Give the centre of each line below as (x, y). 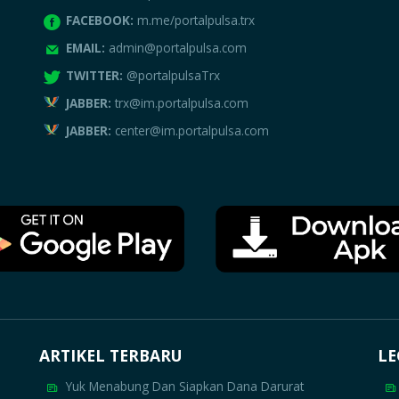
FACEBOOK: (101, 20)
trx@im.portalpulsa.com (181, 103)
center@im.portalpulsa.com (191, 131)
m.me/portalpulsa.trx (195, 20)
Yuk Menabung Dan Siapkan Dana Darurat (184, 386)
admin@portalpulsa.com (177, 48)
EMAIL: (87, 48)
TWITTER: (96, 76)
